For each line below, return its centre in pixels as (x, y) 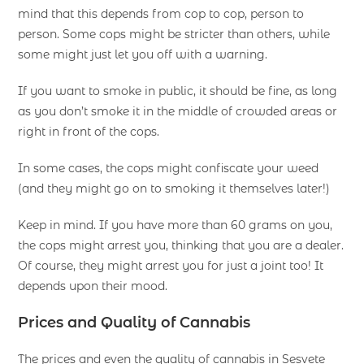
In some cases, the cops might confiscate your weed (169, 168)
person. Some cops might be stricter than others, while (174, 34)
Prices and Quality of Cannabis (134, 322)
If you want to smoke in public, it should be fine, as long (178, 91)
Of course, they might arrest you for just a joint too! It (171, 265)
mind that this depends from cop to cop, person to (161, 13)
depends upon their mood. (93, 286)
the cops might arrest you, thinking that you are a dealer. (181, 245)
